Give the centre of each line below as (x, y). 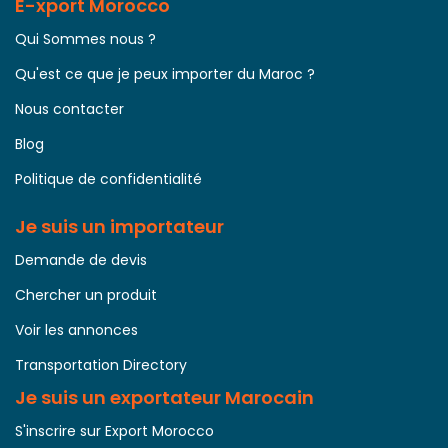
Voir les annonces (76, 329)
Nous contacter (69, 108)
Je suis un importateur (119, 226)
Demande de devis (81, 259)
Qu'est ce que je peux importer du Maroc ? (165, 73)
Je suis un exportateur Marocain (164, 397)
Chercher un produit (86, 294)
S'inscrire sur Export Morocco (114, 430)
